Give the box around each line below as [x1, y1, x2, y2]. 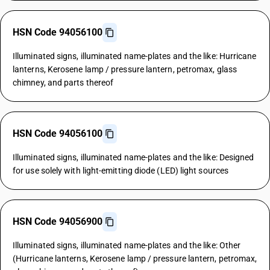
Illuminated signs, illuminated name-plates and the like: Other [13, 240, 241, 250]
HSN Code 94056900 [13, 216, 102, 227]
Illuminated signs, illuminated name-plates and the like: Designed [13, 152, 254, 162]
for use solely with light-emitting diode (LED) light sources [13, 166, 229, 175]
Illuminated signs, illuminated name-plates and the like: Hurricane [13, 51, 257, 61]
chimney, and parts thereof [13, 78, 114, 87]
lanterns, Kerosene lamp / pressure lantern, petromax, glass [13, 64, 237, 74]
